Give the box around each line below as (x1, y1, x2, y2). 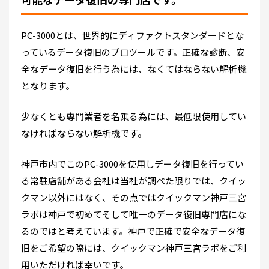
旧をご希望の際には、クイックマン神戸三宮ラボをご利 (21, 241, 246, 255)
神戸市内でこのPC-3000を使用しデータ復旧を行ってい (21, 157, 244, 171)
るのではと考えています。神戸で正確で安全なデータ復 (21, 225, 245, 238)
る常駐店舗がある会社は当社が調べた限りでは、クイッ (21, 174, 246, 187)
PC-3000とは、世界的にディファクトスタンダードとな (21, 29, 244, 42)
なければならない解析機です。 (21, 127, 147, 140)
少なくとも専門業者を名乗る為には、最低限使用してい (21, 110, 246, 123)
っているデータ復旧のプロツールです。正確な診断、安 (21, 46, 245, 59)
